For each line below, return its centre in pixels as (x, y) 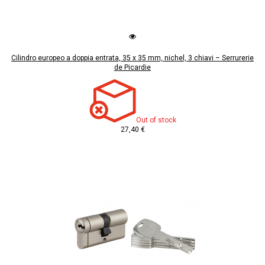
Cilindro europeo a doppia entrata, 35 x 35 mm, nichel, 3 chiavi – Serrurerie (132, 58)
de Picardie (132, 68)
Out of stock (156, 120)
